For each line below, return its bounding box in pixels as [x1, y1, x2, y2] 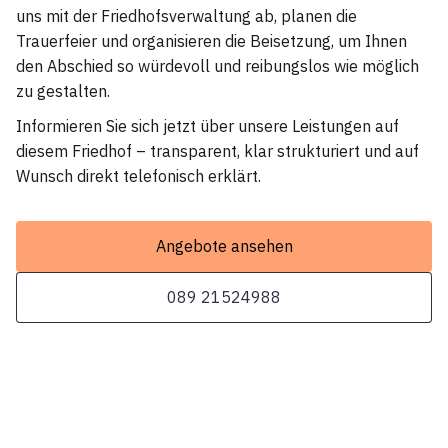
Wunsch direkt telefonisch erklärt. [16, 165, 261, 186]
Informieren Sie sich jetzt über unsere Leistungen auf [16, 115, 399, 136]
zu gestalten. [16, 80, 110, 101]
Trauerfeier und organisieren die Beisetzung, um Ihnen [16, 30, 407, 51]
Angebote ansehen [155, 235, 293, 256]
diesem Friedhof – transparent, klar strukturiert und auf [16, 140, 419, 161]
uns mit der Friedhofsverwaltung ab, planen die [16, 5, 357, 26]
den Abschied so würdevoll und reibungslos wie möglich [16, 55, 419, 76]
